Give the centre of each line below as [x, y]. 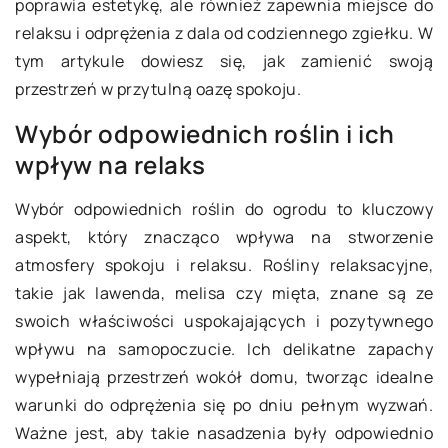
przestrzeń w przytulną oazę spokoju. [158, 89]
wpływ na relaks [110, 164]
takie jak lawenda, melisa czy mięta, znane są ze [224, 293]
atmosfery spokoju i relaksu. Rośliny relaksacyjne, [224, 265]
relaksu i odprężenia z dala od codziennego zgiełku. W [224, 33]
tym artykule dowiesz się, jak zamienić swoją [224, 61]
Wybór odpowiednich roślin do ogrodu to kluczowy [224, 209]
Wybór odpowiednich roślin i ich [205, 133]
